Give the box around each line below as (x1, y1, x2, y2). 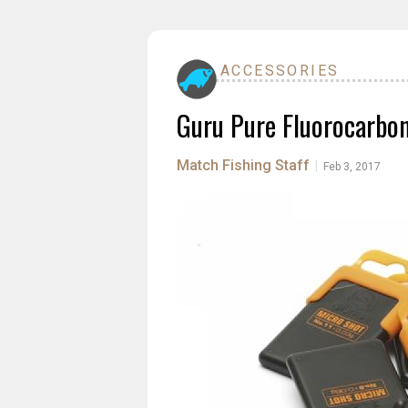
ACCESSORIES (220, 62, 340, 79)
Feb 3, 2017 (323, 160, 381, 173)
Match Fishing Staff (177, 157, 310, 174)
